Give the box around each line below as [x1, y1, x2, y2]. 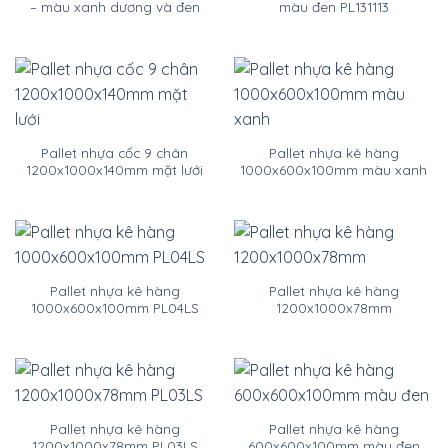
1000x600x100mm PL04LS [30, 299, 199, 317]
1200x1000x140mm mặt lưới [26, 161, 203, 179]
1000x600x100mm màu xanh [240, 161, 427, 179]
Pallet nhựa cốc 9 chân [41, 144, 188, 162]
